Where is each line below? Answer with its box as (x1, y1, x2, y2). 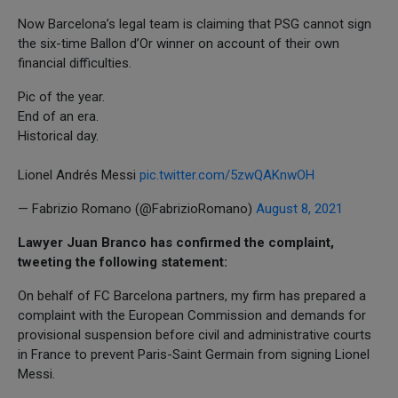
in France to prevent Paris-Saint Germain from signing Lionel (18, 346, 370, 362)
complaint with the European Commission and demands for (18, 306, 366, 323)
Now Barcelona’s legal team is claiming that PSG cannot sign (18, 15, 371, 32)
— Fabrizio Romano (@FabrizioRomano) (18, 200, 256, 217)
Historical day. (18, 127, 99, 144)
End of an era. (18, 107, 99, 124)
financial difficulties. (18, 54, 131, 71)
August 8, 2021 (256, 200, 343, 217)
